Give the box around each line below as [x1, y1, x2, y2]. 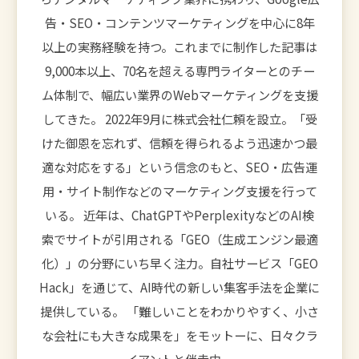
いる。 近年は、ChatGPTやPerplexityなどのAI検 [45, 205, 314, 224]
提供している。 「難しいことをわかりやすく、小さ [40, 301, 319, 320]
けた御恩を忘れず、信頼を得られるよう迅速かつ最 [42, 133, 317, 151]
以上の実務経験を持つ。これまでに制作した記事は [42, 37, 317, 55]
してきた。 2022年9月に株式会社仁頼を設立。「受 [42, 109, 317, 127]
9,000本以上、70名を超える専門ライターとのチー [44, 61, 315, 79]
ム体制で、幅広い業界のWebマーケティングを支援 [41, 85, 318, 103]
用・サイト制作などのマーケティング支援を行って [42, 181, 317, 200]
